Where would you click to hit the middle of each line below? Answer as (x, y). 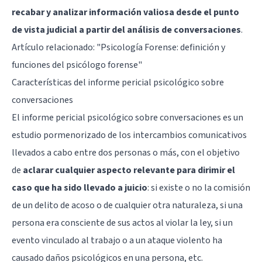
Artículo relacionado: (54, 47)
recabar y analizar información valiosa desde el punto (125, 12)
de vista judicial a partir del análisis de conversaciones (126, 30)
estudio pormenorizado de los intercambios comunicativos (129, 135)
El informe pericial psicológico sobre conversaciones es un (127, 117)
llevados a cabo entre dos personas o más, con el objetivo (126, 152)
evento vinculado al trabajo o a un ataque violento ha (117, 240)
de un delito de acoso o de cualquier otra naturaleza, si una (127, 205)
